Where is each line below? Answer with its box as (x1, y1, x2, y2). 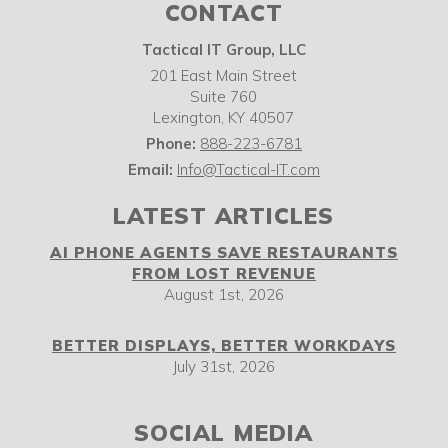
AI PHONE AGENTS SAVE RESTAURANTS (49, 243, 398, 262)
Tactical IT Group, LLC (141, 40, 306, 59)
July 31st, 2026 (172, 357, 275, 376)
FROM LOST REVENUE (131, 264, 316, 283)
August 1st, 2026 (163, 285, 284, 304)
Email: (127, 160, 177, 179)
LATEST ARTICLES (113, 201, 335, 230)
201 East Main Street (150, 66, 298, 85)
